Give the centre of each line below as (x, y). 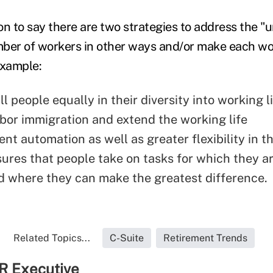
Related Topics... (52, 238)
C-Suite (127, 238)
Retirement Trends (205, 238)
